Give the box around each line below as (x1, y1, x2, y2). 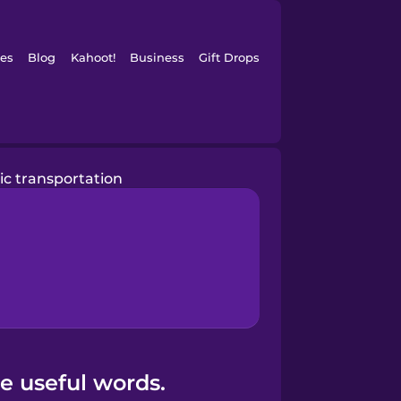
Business (129, 50, 184, 64)
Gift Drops (199, 50, 260, 64)
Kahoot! (70, 50, 115, 64)
